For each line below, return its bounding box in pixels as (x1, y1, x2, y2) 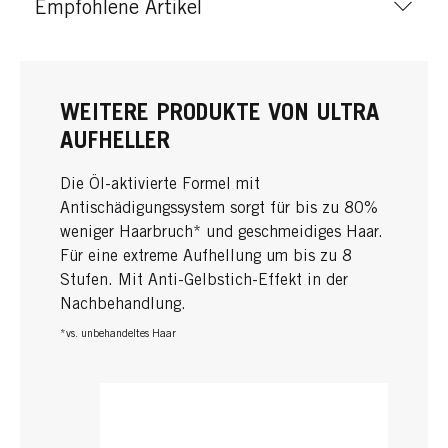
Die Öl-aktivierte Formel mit (60, 176, 260, 193)
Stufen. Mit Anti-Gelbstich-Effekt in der (60, 272, 348, 289)
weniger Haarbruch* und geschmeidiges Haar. (60, 224, 383, 241)
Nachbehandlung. (60, 296, 186, 313)
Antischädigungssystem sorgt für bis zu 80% (60, 200, 378, 217)
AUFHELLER (60, 130, 170, 155)
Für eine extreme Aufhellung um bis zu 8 (60, 248, 352, 265)
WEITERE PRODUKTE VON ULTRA (60, 102, 379, 127)
